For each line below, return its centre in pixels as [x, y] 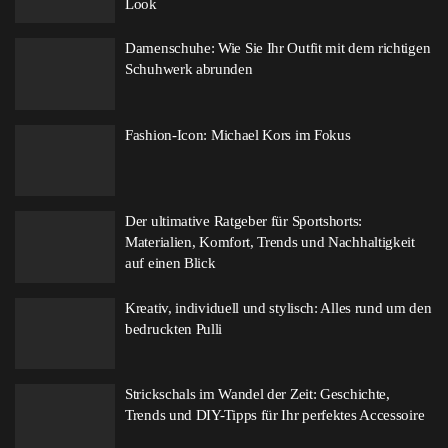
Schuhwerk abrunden [189, 69]
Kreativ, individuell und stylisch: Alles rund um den [278, 307]
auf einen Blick [170, 263]
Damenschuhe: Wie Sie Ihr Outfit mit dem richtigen [278, 48]
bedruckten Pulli [174, 328]
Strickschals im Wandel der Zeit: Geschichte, [257, 394]
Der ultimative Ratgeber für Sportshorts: [243, 221]
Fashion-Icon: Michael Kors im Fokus [238, 134]
